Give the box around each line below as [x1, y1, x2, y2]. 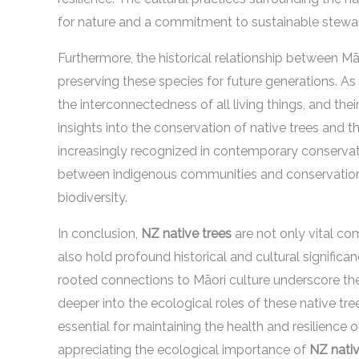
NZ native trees [141, 226, 232, 241]
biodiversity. [58, 190, 127, 205]
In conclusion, [58, 226, 141, 241]
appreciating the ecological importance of [58, 342, 309, 357]
